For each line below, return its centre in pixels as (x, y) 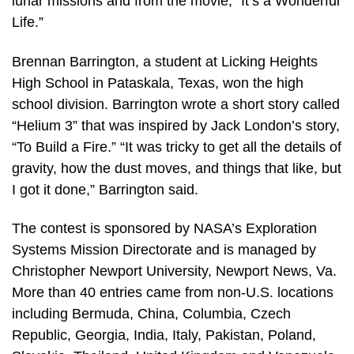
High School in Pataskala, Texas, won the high (158, 83)
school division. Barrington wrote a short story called (176, 104)
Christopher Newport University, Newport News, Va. (174, 271)
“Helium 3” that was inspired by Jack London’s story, (176, 125)
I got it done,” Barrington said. (105, 189)
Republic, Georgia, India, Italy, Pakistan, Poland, (164, 335)
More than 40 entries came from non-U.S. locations (173, 293)
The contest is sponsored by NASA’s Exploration (164, 229)
